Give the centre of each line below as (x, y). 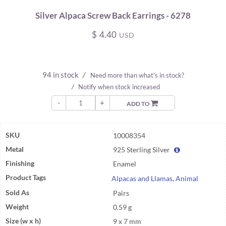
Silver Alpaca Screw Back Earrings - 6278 (113, 15)
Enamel (124, 164)
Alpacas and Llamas (142, 178)
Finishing (20, 163)
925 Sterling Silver (142, 150)
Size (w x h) (23, 221)
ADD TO (138, 103)
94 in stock (61, 75)
